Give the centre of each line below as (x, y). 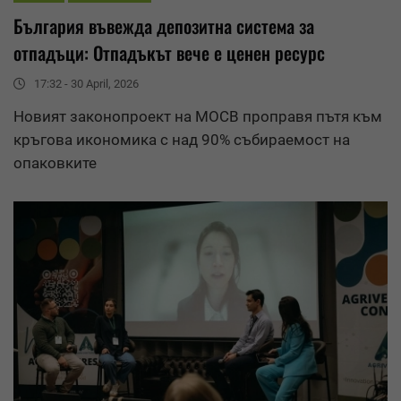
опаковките (55, 162)
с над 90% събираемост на (253, 139)
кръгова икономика (85, 139)
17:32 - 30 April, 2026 (86, 83)
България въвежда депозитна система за (164, 26)
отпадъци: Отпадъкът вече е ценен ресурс (169, 52)
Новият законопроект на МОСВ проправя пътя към (198, 116)
